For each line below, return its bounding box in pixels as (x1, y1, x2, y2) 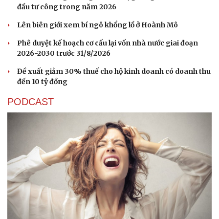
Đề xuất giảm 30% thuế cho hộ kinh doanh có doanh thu (17, 67, 211, 76)
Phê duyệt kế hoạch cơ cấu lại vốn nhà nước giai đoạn (17, 39, 198, 48)
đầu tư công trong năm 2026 (17, 2, 116, 12)
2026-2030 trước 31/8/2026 (17, 49, 110, 58)
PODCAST (7, 96, 54, 108)
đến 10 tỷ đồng (17, 77, 67, 87)
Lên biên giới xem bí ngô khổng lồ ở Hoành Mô (17, 21, 178, 30)
